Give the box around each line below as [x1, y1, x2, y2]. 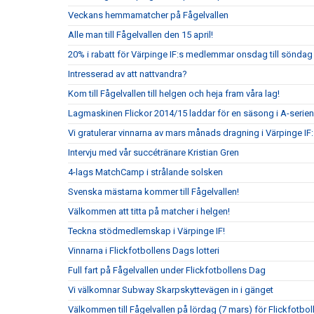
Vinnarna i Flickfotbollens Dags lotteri [68, 245, 219, 256]
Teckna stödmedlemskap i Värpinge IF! [68, 226, 225, 236]
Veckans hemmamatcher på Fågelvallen [68, 10, 228, 20]
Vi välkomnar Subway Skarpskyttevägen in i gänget [68, 285, 273, 295]
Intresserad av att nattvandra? [68, 69, 187, 79]
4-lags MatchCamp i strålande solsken [68, 167, 223, 177]
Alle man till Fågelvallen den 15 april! [68, 29, 213, 40]
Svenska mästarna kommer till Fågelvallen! [68, 186, 239, 197]
